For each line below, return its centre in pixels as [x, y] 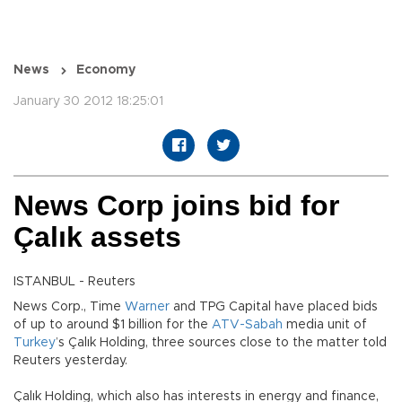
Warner [147, 307]
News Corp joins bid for [176, 206]
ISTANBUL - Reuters [74, 282]
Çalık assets [97, 237]
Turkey [35, 343]
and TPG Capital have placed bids [274, 307]
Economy [106, 70]
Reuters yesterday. [70, 361]
